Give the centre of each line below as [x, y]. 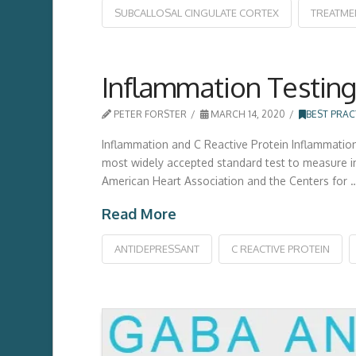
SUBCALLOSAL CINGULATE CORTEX [196, 12]
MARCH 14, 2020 [247, 114]
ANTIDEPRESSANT [157, 248]
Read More [139, 214]
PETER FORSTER [149, 114]
